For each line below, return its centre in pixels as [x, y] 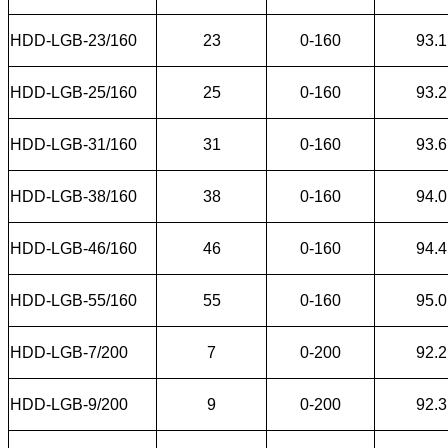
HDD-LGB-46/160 [73, 248]
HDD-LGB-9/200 [69, 404]
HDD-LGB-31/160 [73, 144]
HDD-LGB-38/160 [73, 196]
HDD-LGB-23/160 [73, 40]
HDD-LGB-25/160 [73, 92]
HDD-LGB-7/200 [69, 352]
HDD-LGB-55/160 [73, 300]
